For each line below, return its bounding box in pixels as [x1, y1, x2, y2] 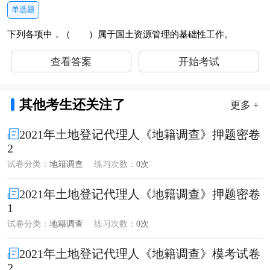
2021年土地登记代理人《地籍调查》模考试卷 [19, 247, 261, 261]
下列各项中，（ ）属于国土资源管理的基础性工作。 [7, 30, 233, 40]
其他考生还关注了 [19, 97, 125, 112]
